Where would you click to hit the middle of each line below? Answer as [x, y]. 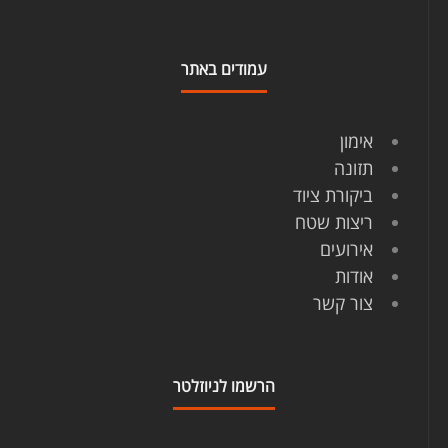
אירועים [346, 249]
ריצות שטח [333, 222]
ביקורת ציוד [332, 195]
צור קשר [342, 303]
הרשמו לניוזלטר [224, 386]
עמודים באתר [224, 69]
